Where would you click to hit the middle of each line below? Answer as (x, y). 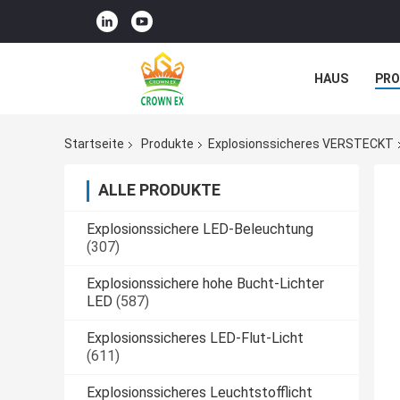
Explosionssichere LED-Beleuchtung (200, 229)
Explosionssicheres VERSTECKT (301, 144)
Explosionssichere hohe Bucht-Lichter (205, 284)
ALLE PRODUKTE (159, 190)
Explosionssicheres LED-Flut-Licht (195, 338)
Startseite (94, 144)
